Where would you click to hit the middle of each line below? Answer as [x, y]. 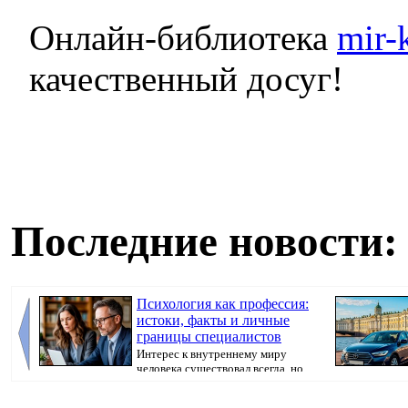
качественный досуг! [186, 78]
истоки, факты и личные [213, 320]
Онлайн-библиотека [183, 37]
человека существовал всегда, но [220, 369]
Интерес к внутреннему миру [212, 353]
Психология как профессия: [223, 303]
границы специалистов [209, 336]
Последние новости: [204, 242]
